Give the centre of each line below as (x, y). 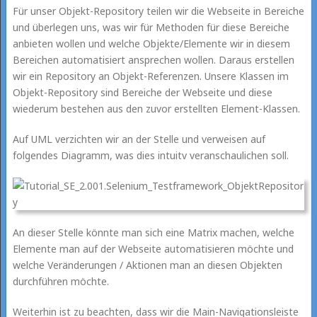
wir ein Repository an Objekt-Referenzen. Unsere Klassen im (150, 76)
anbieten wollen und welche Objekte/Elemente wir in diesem (151, 43)
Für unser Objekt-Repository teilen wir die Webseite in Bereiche (158, 11)
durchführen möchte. (60, 281)
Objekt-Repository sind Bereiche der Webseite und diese (142, 92)
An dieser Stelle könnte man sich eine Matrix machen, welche (153, 232)
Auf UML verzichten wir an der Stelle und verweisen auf (139, 139)
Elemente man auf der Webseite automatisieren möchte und (153, 248)
